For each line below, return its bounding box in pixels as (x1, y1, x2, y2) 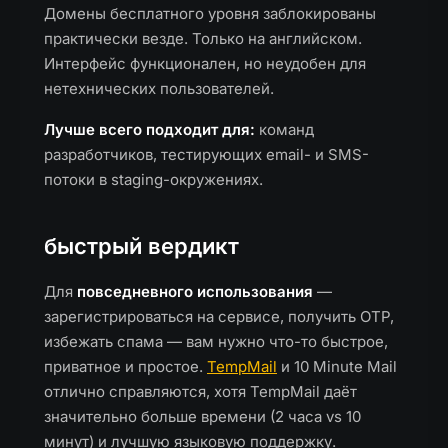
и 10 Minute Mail (277, 357, 397, 376)
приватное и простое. (44, 357, 207, 376)
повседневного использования (77, 282, 313, 301)
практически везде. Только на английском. (44, 29, 362, 48)
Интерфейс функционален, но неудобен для (44, 54, 366, 73)
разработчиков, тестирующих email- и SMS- (44, 145, 369, 164)
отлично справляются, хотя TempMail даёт (44, 382, 357, 401)
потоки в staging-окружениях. (44, 170, 263, 189)
